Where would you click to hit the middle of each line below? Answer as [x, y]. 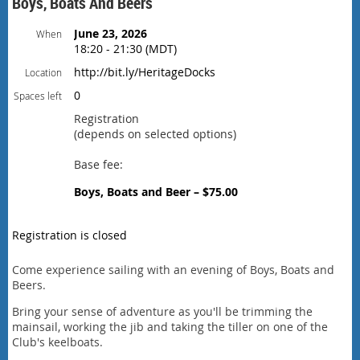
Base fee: [98, 164]
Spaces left [38, 96]
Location [43, 72]
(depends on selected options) [155, 134]
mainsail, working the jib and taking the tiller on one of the [170, 327]
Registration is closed [70, 235]
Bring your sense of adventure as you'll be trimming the [162, 311]
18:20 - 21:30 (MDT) [125, 49]
